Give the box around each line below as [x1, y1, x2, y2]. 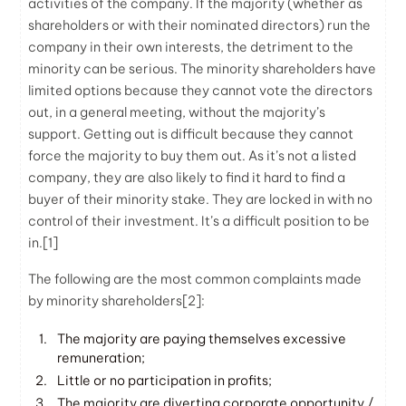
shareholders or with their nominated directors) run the [28, 16, 372, 34]
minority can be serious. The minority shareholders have [28, 60, 377, 77]
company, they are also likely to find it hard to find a [28, 169, 346, 186]
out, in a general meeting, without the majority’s [28, 103, 326, 121]
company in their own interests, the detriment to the [28, 38, 354, 55]
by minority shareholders [28, 292, 183, 309]
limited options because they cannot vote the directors [28, 82, 373, 99]
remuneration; [57, 349, 146, 366]
